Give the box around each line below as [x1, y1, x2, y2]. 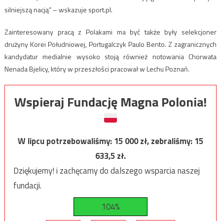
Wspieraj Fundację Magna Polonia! [14, 92, 207, 112]
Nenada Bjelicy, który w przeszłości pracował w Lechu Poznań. [4, 64, 189, 74]
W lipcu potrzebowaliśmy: [18, 135, 114, 148]
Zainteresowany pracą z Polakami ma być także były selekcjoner [4, 27, 217, 37]
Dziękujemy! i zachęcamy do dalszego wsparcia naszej [13, 164, 200, 178]
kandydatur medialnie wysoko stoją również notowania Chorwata [4, 51, 217, 62]
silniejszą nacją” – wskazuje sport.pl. [4, 4, 112, 15]
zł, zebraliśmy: [140, 135, 194, 148]
